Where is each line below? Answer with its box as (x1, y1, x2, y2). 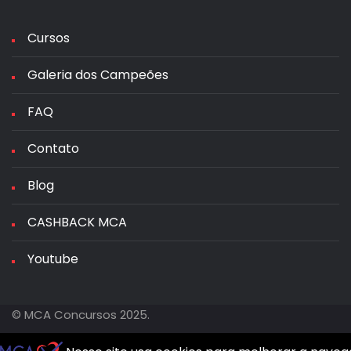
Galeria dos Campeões (27, 66, 168, 84)
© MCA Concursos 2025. (12, 306, 150, 323)
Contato (27, 139, 79, 157)
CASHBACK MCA (27, 213, 127, 231)
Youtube (27, 250, 78, 268)
